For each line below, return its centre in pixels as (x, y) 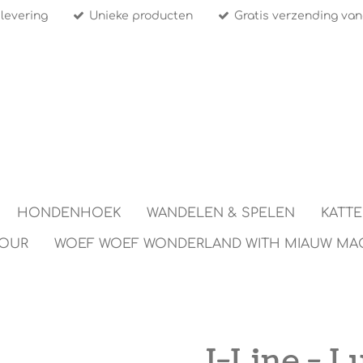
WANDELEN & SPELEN (221, 214)
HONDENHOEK (69, 214)
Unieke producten (141, 16)
